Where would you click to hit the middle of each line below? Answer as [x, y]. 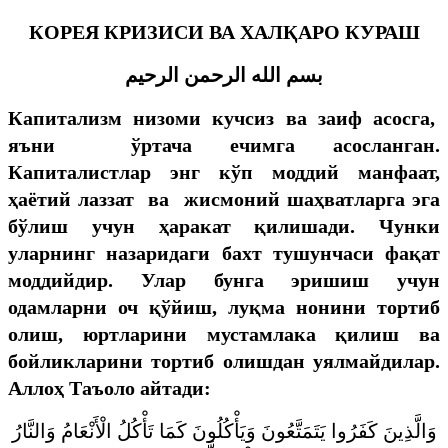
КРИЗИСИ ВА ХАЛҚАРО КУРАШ [261, 31]
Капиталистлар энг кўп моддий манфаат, [224, 171]
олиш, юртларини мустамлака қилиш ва [224, 333]
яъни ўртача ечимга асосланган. [224, 144]
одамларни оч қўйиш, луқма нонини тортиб [224, 306]
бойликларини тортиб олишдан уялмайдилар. [224, 360]
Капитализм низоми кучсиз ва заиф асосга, [224, 117]
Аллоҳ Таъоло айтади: [109, 387]
